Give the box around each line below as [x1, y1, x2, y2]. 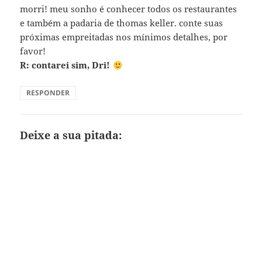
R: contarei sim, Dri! [20, 59, 113, 71]
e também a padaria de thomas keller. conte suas [20, 17, 223, 29]
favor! [20, 45, 46, 57]
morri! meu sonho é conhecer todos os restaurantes [20, 3, 237, 15]
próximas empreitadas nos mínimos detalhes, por [20, 31, 228, 43]
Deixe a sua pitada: [20, 128, 122, 143]
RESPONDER [26, 88, 70, 98]
